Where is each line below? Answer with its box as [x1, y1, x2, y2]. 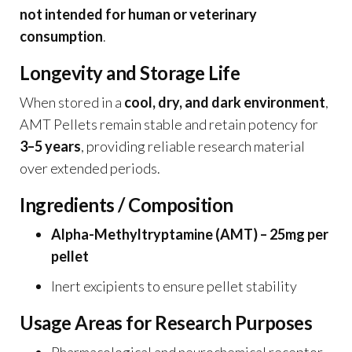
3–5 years [20, 137, 81, 155]
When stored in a [20, 93, 124, 111]
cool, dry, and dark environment [124, 93, 325, 111]
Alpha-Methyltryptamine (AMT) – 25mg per [51, 225, 328, 243]
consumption [20, 27, 103, 45]
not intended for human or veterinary [20, 5, 257, 23]
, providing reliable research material [81, 137, 305, 155]
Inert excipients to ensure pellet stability [51, 277, 297, 295]
